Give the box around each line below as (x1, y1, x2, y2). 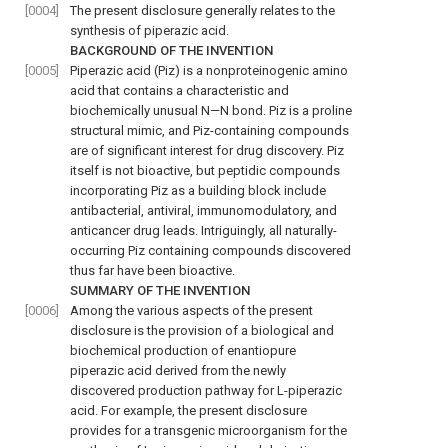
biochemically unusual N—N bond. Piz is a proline (70, 102, 352, 118)
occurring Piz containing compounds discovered (70, 242, 351, 258)
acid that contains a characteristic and (70, 82, 289, 98)
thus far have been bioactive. (70, 262, 235, 278)
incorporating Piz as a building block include (70, 182, 326, 198)
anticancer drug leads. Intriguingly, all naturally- (70, 222, 337, 238)
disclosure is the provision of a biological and (70, 322, 334, 338)
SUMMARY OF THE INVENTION (70, 282, 250, 298)
